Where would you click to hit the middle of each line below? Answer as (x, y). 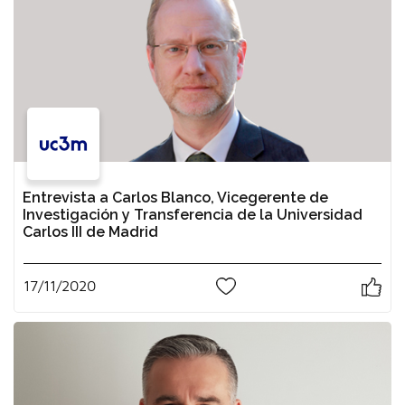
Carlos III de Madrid (90, 232)
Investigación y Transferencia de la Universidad (193, 215)
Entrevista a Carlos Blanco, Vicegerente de (175, 198)
